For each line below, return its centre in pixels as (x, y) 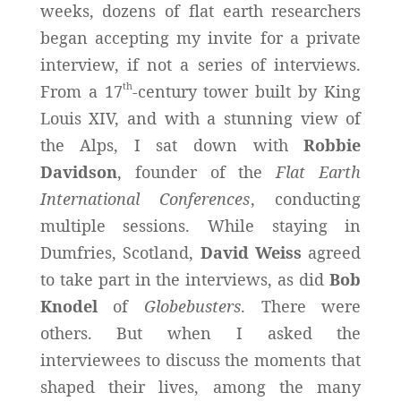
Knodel (68, 306)
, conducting (306, 198)
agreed (331, 252)
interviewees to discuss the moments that (200, 359)
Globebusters (192, 306)
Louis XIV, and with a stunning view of (200, 118)
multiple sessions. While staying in (200, 225)
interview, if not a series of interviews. (200, 64)
